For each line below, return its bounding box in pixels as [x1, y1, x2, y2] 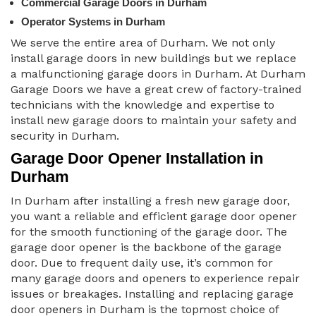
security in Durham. [11, 129, 119, 143]
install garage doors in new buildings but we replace [11, 51, 296, 66]
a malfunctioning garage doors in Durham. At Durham [11, 67, 305, 81]
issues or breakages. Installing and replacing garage [11, 287, 293, 301]
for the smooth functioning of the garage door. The [11, 225, 287, 239]
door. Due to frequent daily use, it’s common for [11, 256, 273, 270]
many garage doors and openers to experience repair [11, 272, 300, 286]
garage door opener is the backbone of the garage [11, 241, 281, 255]
